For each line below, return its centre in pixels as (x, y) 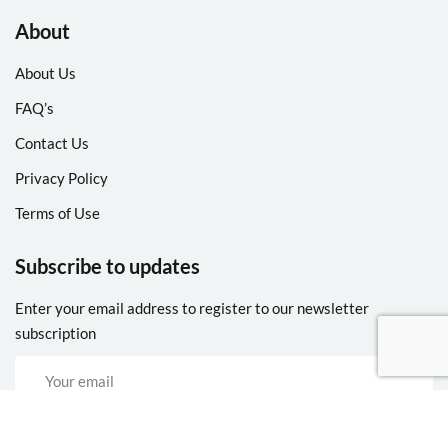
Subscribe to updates (107, 265)
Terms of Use (57, 212)
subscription (55, 332)
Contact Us (52, 142)
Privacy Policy (61, 177)
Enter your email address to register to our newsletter (192, 307)
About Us (45, 72)
